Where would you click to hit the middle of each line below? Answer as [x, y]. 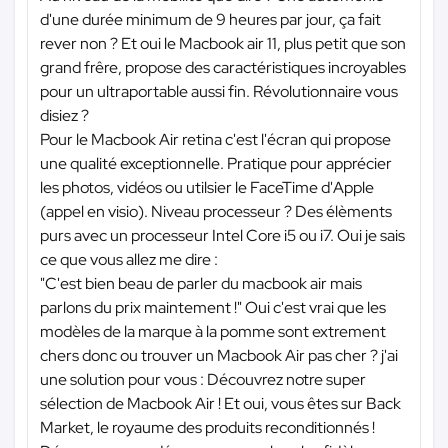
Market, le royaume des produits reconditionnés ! [207, 428]
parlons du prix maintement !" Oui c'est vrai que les [213, 308]
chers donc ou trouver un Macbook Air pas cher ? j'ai [219, 356]
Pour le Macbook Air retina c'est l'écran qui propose [215, 140]
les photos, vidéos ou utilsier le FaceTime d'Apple [207, 188]
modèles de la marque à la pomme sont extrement [213, 332]
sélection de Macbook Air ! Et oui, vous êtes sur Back [220, 404]
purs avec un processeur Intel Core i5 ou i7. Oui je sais [222, 236]
